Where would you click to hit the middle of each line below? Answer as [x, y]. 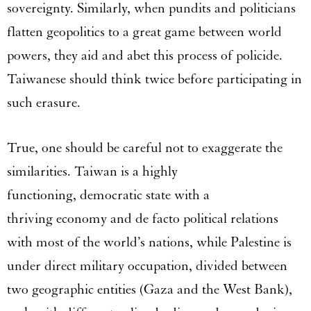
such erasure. [44, 102]
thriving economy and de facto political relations [143, 218]
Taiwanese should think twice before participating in [154, 79]
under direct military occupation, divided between [147, 266]
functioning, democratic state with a [108, 195]
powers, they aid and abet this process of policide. [145, 55]
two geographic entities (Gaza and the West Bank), [150, 289]
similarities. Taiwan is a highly [92, 171]
